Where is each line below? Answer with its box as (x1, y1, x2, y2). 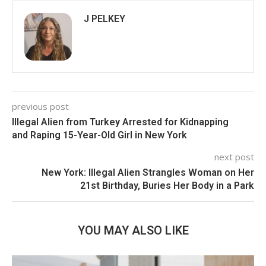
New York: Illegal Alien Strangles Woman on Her (42, 166, 254, 178)
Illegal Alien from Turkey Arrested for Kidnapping (12, 116, 229, 128)
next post (214, 150, 254, 163)
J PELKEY (84, 12, 125, 24)
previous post (12, 100, 69, 112)
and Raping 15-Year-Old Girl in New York (12, 129, 187, 141)
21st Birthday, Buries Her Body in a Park (80, 179, 254, 191)
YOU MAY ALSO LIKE (77, 223, 189, 237)
